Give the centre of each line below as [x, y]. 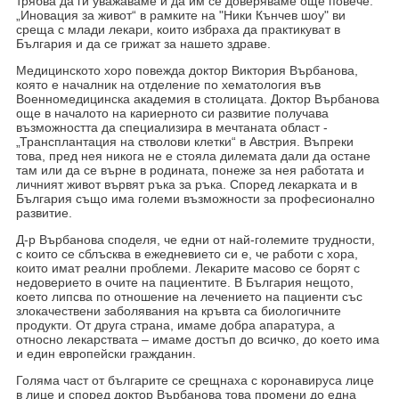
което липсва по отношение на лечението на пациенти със [189, 296]
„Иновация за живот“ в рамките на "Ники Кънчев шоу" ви [180, 15]
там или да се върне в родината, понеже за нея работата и [190, 170]
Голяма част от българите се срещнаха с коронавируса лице [195, 380]
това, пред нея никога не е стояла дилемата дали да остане [193, 155]
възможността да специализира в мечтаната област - [171, 127]
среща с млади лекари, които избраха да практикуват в [178, 29]
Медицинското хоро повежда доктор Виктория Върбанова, [187, 70]
